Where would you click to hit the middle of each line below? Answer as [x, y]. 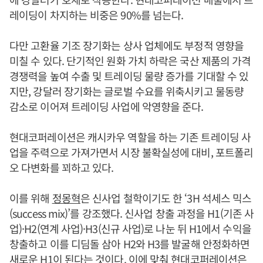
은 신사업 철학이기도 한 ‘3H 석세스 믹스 [166, 198]
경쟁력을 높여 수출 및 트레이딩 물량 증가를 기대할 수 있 [129, 76]
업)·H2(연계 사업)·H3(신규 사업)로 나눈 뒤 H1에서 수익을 [130, 229]
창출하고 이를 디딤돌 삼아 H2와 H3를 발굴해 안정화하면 [130, 244]
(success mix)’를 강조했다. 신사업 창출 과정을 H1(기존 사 [132, 213]
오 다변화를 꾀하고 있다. [62, 168]
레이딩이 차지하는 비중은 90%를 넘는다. [97, 15]
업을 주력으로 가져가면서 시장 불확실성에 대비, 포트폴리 [131, 152]
